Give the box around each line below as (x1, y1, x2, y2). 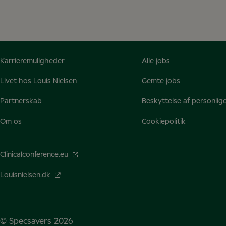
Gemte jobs (141, 78, 180, 85)
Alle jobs (141, 58, 170, 65)
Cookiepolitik (141, 118, 186, 125)
